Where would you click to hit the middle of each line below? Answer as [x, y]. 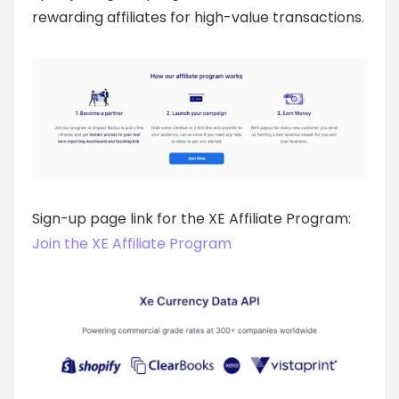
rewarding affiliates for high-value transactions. [198, 18]
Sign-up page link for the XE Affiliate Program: [191, 218]
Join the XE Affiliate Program [132, 243]
